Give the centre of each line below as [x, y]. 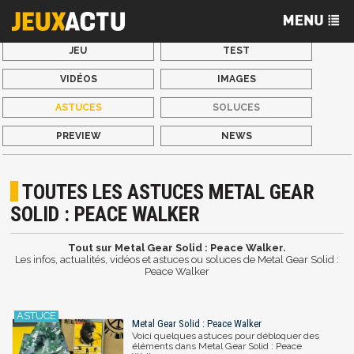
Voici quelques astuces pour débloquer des [226, 335]
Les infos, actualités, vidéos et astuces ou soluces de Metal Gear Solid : [177, 260]
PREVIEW [78, 136]
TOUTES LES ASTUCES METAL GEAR [169, 192]
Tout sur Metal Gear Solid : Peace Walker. [177, 248]
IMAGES [236, 79]
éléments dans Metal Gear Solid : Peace [217, 346]
